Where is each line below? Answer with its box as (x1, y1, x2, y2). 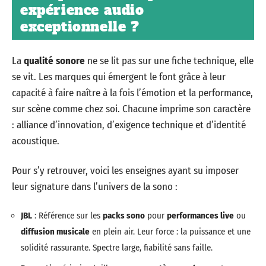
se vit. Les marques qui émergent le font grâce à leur (12, 71, 226, 83)
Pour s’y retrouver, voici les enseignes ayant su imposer (12, 164, 239, 177)
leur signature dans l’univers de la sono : (12, 180, 178, 193)
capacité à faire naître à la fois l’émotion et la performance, (12, 87, 253, 99)
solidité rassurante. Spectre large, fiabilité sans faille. (21, 242, 213, 253)
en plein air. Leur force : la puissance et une (90, 226, 251, 237)
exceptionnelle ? (20, 17, 140, 36)
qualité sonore (24, 55, 85, 67)
